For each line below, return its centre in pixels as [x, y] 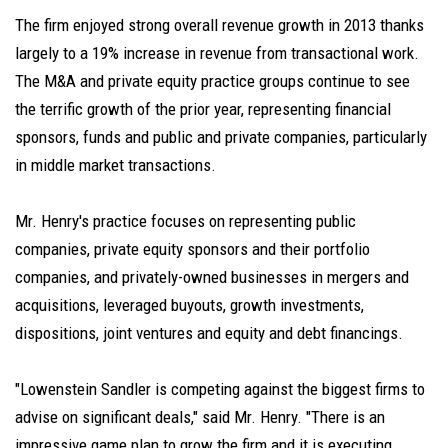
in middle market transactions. [115, 164]
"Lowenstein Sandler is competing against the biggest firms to [220, 388]
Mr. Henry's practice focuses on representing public [185, 220]
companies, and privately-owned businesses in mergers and [212, 276]
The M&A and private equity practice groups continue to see [212, 80]
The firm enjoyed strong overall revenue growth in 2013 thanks [219, 24]
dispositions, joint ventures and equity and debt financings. [209, 332]
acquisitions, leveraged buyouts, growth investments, [189, 304]
